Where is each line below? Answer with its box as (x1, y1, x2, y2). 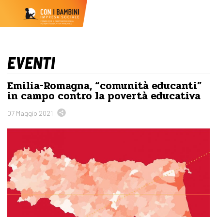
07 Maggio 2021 (7, 109, 53, 117)
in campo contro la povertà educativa (7, 88, 201, 104)
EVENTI (7, 52, 55, 72)
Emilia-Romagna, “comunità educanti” (7, 78, 202, 93)
